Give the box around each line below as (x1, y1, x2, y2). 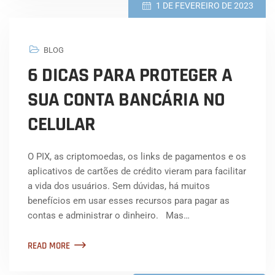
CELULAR (28, 112, 104, 137)
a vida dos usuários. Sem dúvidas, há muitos (28, 180, 210, 192)
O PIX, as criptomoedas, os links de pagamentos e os (28, 151, 246, 163)
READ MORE (28, 240, 70, 252)
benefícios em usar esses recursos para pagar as (28, 195, 230, 207)
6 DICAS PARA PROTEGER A (28, 63, 233, 88)
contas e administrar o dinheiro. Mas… (28, 210, 190, 222)
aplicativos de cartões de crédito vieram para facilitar (28, 166, 246, 177)
